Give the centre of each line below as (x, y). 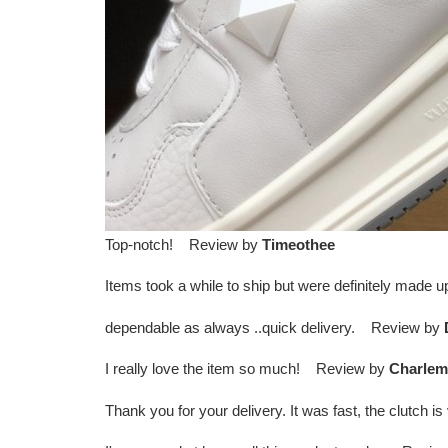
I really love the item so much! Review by (246, 369)
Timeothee (298, 244)
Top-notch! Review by (183, 244)
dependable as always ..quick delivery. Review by (274, 327)
